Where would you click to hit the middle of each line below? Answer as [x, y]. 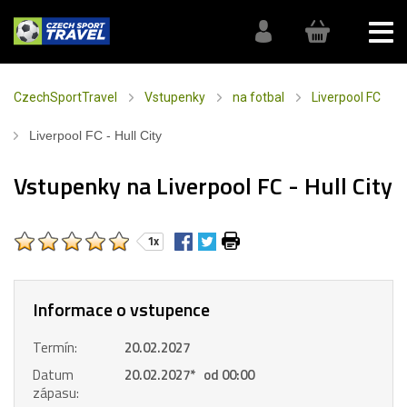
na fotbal [258, 97]
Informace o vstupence [121, 309]
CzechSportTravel [65, 97]
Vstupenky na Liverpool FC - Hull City [203, 186]
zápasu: [56, 393]
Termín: [55, 347]
